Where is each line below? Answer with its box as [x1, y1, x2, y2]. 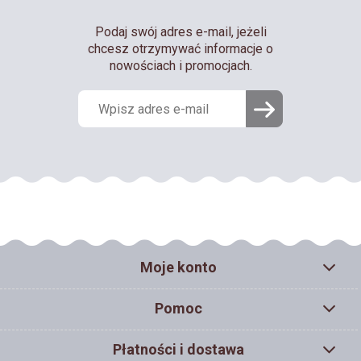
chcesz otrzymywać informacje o [88, 41, 273, 57]
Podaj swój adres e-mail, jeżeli [94, 24, 267, 40]
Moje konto [140, 259, 218, 276]
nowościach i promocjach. [109, 58, 252, 74]
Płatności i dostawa [113, 341, 245, 359]
